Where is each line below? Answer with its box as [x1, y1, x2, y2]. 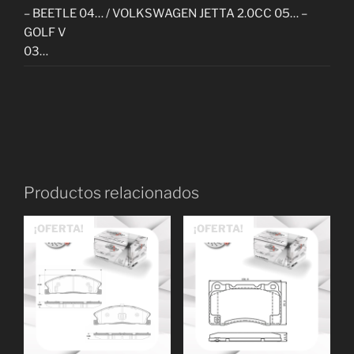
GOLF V [24, 25, 66, 40]
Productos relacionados [24, 183, 199, 202]
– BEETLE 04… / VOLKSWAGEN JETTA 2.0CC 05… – [24, 6, 307, 21]
